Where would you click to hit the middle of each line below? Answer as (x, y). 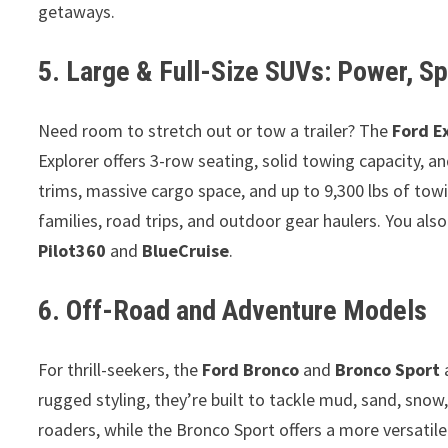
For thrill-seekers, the (120, 369)
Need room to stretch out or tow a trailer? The (215, 130)
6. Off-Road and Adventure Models (233, 310)
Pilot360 (72, 250)
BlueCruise (186, 250)
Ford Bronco (251, 369)
